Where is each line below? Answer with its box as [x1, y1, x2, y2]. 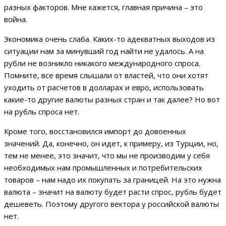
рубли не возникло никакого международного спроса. [4, 58, 200, 69]
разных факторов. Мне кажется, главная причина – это [4, 2, 203, 13]
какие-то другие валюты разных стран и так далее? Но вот [4, 94, 220, 105]
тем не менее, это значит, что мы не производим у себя [4, 150, 210, 161]
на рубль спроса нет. [4, 106, 79, 117]
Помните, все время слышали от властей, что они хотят [4, 70, 208, 81]
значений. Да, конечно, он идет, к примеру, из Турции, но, [4, 138, 218, 149]
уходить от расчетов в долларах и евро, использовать [4, 82, 204, 93]
